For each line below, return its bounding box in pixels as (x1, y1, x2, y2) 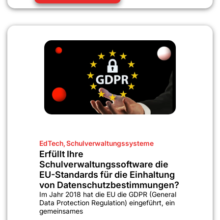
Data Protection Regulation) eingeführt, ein (39, 198, 175, 207)
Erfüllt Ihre (39, 148, 83, 159)
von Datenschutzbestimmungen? (39, 179, 179, 190)
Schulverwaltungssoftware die (39, 159, 168, 169)
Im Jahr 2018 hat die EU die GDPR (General (39, 190, 176, 198)
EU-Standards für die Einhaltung (39, 169, 175, 180)
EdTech (39, 138, 63, 147)
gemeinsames (39, 206, 83, 215)
